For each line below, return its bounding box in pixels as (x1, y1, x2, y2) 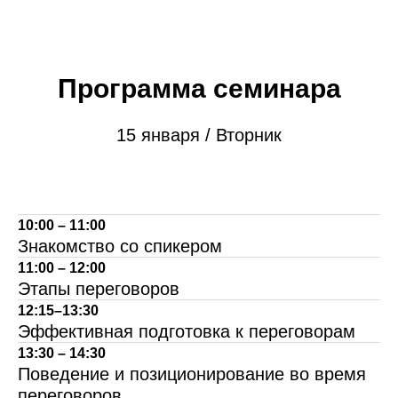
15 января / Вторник (116, 125, 282, 146)
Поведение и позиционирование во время (18, 364, 366, 385)
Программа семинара (57, 74, 341, 104)
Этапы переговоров (18, 279, 179, 299)
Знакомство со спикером (18, 236, 222, 257)
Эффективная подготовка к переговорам (18, 322, 355, 342)
